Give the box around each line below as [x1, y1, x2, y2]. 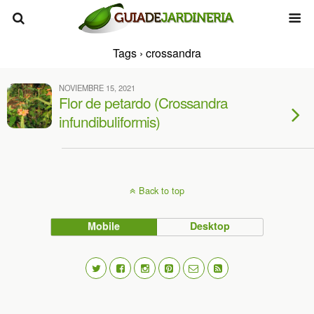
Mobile [88, 219, 121, 233]
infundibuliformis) [59, 111, 160, 132]
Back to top [139, 184, 184, 197]
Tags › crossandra [113, 45, 201, 61]
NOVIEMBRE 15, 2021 [59, 82, 135, 93]
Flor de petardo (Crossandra [59, 92, 228, 113]
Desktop [190, 219, 231, 233]
